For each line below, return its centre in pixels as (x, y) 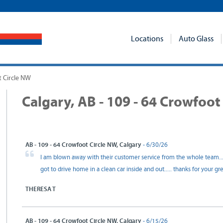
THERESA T (41, 189)
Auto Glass (196, 39)
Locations (147, 39)
